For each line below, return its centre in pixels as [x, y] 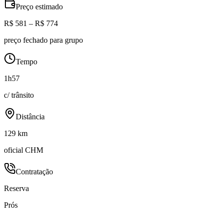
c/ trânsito [19, 95]
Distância [30, 116]
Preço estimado [39, 6]
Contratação [34, 171]
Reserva [16, 188]
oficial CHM [24, 150]
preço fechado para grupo [43, 40]
